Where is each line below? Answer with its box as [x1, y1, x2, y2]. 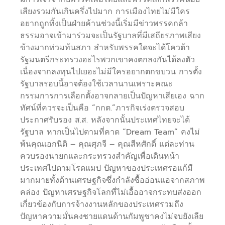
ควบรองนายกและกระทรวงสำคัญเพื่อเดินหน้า [20, 150, 179, 163]
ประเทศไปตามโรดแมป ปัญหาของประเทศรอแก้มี [20, 162, 193, 175]
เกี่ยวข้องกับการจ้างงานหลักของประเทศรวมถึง [20, 198, 183, 211]
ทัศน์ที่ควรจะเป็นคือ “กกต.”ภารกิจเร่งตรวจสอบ [20, 102, 184, 115]
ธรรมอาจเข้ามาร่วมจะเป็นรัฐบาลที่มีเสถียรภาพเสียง [20, 30, 201, 42]
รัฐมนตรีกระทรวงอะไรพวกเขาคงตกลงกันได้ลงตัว [20, 54, 195, 66]
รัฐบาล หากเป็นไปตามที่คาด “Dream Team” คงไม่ [20, 126, 200, 139]
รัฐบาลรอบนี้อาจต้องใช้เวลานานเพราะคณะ [20, 78, 173, 90]
